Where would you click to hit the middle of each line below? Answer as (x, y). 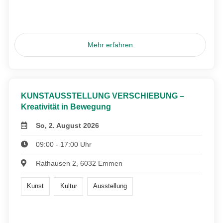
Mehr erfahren (111, 45)
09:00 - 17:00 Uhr (64, 145)
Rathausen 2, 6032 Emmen (79, 164)
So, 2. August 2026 (68, 126)
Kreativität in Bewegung (66, 107)
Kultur (68, 186)
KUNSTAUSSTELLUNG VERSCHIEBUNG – (103, 96)
